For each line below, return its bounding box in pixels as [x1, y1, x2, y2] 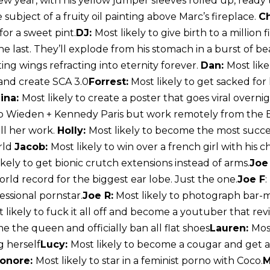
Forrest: [89, 76, 128, 88]
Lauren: [210, 222, 251, 234]
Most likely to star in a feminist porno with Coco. [36, 255, 263, 267]
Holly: [57, 125, 89, 137]
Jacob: [14, 141, 51, 153]
